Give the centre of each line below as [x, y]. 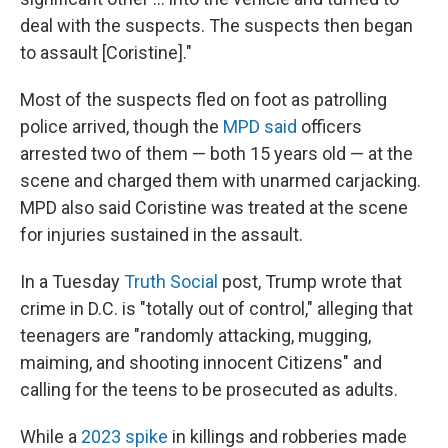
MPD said [260, 126]
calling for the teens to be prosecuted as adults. [209, 389]
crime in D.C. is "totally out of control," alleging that [216, 308]
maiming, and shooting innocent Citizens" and [201, 362]
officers [329, 126]
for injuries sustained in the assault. [161, 234]
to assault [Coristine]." [106, 52]
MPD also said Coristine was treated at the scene [214, 207]
